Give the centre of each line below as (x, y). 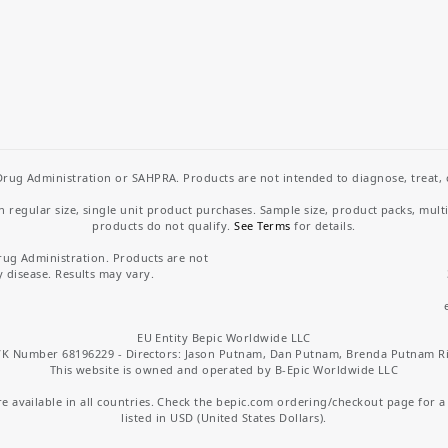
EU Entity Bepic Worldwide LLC (224, 337)
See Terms (262, 225)
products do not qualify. (163, 225)
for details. (323, 225)
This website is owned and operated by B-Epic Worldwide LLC (224, 369)
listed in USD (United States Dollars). (224, 417)
